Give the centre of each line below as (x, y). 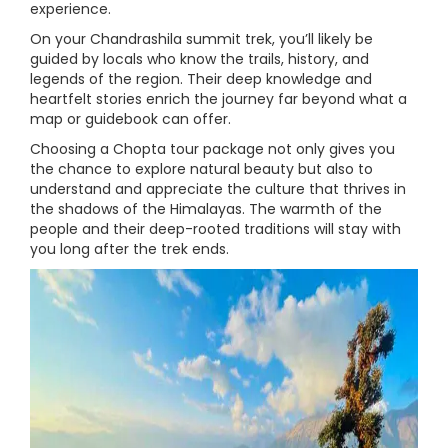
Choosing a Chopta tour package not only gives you (212, 149)
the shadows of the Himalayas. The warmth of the (206, 209)
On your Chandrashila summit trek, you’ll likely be (201, 39)
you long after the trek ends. (129, 249)
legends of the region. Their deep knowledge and (201, 79)
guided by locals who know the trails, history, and (199, 59)
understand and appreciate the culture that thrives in (218, 189)
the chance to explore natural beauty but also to (201, 169)
